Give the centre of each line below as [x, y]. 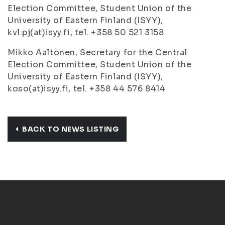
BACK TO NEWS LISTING [71, 129]
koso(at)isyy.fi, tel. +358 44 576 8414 [87, 89]
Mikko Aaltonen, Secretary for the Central [97, 52]
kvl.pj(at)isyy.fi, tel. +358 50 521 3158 [86, 32]
